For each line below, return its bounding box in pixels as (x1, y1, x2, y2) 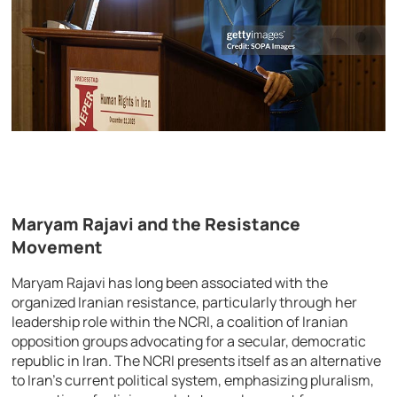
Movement (12, 236, 104, 260)
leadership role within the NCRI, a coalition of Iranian (12, 312, 349, 332)
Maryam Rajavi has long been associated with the (12, 273, 329, 293)
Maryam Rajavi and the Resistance (12, 213, 301, 237)
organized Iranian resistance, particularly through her (12, 292, 358, 313)
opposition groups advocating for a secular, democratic (12, 331, 367, 352)
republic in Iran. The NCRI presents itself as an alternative (12, 351, 382, 371)
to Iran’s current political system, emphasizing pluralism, (12, 370, 375, 391)
